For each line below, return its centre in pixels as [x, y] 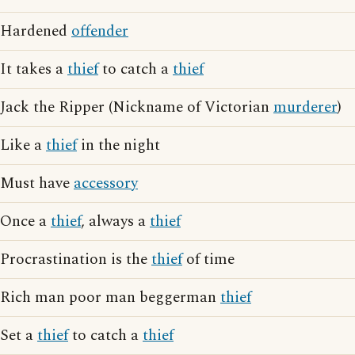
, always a [115, 221]
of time [208, 260]
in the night [118, 145]
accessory [106, 183]
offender [100, 31]
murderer [305, 107]
